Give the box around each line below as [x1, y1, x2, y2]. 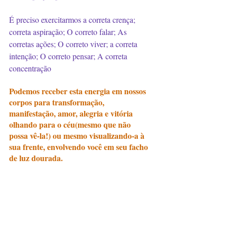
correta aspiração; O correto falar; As [9, 26, 129, 37]
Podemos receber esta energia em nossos [9, 85, 148, 97]
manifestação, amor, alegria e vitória [9, 107, 135, 119]
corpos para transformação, [9, 96, 106, 108]
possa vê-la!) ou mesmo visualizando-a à [9, 130, 146, 141]
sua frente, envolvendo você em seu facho [9, 141, 150, 153]
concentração [9, 63, 51, 73]
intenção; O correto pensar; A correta [9, 51, 129, 61]
